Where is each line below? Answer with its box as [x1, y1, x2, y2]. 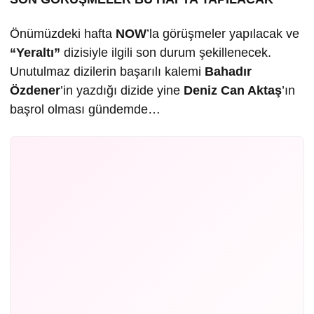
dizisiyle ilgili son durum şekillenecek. [60, 46, 271, 60]
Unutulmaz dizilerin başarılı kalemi [10, 64, 205, 79]
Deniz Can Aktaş [184, 83, 282, 98]
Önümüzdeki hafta [10, 27, 112, 41]
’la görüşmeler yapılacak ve [146, 27, 299, 41]
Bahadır [205, 64, 252, 79]
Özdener [10, 83, 60, 98]
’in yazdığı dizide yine [60, 83, 184, 98]
